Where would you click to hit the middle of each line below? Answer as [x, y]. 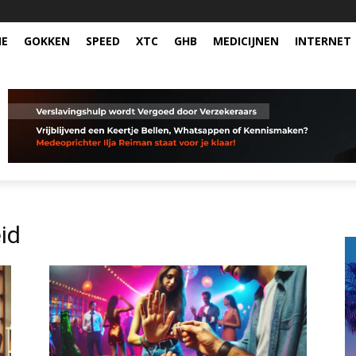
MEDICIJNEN [246, 41]
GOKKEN [47, 41]
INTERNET [323, 41]
